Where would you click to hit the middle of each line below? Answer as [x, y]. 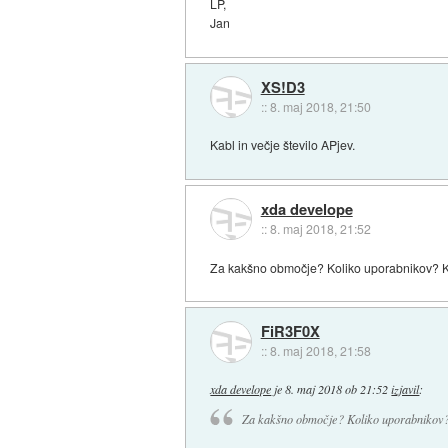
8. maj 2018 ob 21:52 [337, 389]
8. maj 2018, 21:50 [320, 106]
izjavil [405, 389]
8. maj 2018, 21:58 [320, 351]
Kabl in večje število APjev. [283, 145]
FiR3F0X [290, 331]
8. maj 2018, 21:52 [320, 229]
